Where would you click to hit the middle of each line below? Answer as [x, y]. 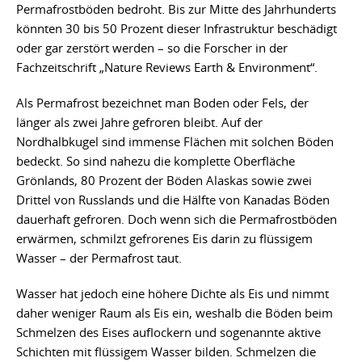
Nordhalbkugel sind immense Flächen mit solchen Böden [175, 141]
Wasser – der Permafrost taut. [99, 257]
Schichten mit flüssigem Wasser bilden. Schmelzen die [166, 351]
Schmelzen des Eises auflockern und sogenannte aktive [168, 332]
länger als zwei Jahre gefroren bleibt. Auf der [139, 122]
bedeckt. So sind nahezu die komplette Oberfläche [156, 160]
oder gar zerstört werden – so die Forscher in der [152, 47]
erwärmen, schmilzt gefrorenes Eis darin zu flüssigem [164, 238]
